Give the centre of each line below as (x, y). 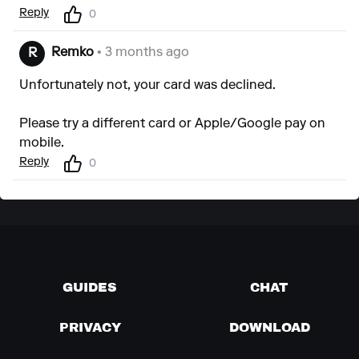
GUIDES (90, 287)
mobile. (42, 143)
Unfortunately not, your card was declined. (147, 86)
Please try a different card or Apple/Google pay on (172, 124)
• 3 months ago (141, 53)
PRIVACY (90, 327)
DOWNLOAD (269, 327)
